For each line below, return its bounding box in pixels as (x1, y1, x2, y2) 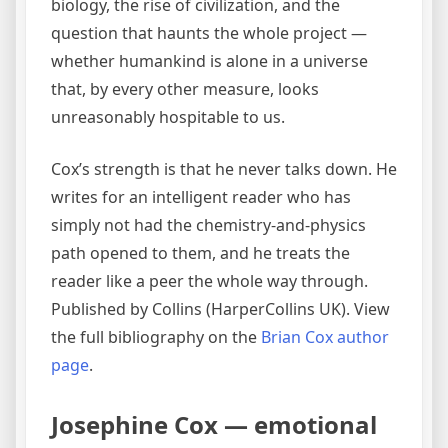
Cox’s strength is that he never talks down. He (51, 158, 397, 181)
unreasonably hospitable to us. (51, 106, 285, 129)
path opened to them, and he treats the (51, 242, 350, 265)
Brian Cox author (261, 326, 389, 349)
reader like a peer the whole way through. (51, 270, 368, 293)
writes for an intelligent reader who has (51, 186, 351, 209)
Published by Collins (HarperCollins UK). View (51, 298, 390, 321)
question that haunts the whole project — (51, 22, 367, 45)
